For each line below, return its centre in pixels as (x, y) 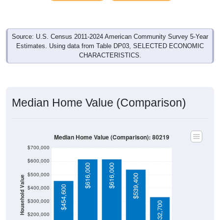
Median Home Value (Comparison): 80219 (112, 137)
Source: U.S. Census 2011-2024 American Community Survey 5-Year (110, 37)
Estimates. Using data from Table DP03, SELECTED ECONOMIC (110, 46)
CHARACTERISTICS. (110, 55)
